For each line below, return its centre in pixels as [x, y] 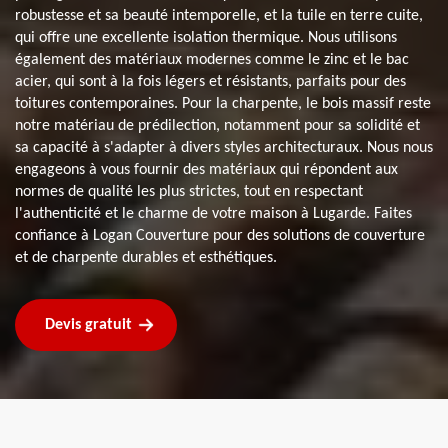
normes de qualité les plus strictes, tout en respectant [189, 191]
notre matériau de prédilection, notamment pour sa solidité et [217, 125]
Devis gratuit [88, 324]
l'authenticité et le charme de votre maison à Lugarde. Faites [213, 213]
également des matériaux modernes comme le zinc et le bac [212, 59]
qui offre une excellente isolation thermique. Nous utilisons [206, 37]
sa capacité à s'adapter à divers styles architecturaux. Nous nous [224, 147]
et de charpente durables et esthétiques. [146, 257]
